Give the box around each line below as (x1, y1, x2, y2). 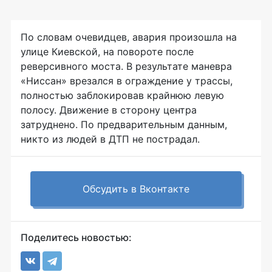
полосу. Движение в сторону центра (21, 103, 197, 116)
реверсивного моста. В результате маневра (21, 59, 232, 72)
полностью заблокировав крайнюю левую (21, 89, 224, 101)
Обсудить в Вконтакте (83, 182, 189, 195)
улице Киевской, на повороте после (21, 45, 194, 58)
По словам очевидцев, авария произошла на (21, 30, 237, 43)
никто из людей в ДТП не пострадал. (21, 132, 200, 145)
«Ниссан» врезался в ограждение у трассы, (21, 74, 233, 87)
